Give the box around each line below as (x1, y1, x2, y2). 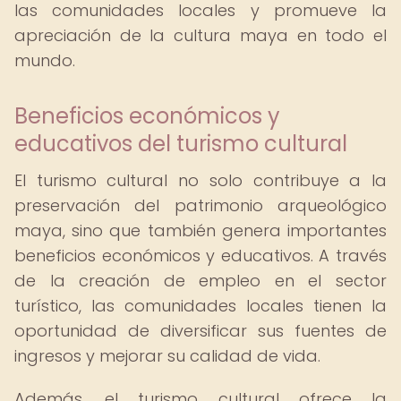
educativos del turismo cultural (14, 129, 347, 158)
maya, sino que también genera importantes (14, 219, 387, 242)
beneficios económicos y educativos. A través (14, 244, 387, 267)
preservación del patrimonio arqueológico (14, 194, 387, 217)
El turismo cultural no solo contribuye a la (14, 169, 387, 192)
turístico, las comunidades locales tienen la (14, 294, 387, 317)
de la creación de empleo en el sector (14, 269, 387, 292)
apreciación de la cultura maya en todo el (14, 24, 387, 47)
